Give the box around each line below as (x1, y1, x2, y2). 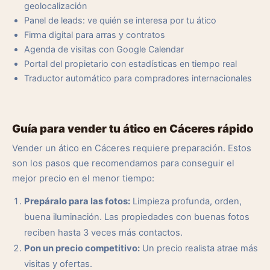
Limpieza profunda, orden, (130, 196, 242, 207)
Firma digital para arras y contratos (24, 30, 165, 40)
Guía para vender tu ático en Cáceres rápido (12, 122, 254, 135)
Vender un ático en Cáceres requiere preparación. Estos (12, 143, 251, 154)
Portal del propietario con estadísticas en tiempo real (24, 58, 237, 69)
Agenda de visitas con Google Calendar (24, 44, 184, 54)
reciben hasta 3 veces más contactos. (24, 227, 183, 238)
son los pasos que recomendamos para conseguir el (12, 158, 234, 169)
